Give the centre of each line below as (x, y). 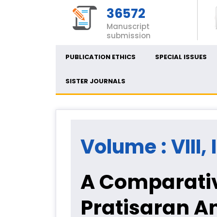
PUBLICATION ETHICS (101, 57)
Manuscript (128, 26)
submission (129, 36)
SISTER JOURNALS (95, 81)
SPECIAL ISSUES (181, 57)
